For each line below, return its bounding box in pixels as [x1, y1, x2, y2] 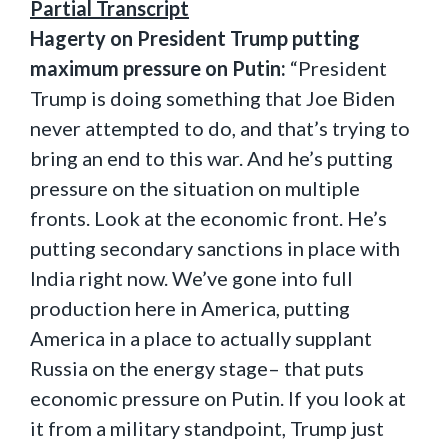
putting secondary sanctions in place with [30, 236, 400, 260]
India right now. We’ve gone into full [30, 266, 353, 290]
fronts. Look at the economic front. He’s [30, 206, 387, 230]
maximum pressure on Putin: [30, 56, 290, 80]
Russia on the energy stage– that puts [30, 356, 364, 380]
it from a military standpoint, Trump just [30, 416, 384, 440]
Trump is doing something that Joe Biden [30, 86, 395, 110]
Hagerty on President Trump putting [30, 26, 360, 50]
